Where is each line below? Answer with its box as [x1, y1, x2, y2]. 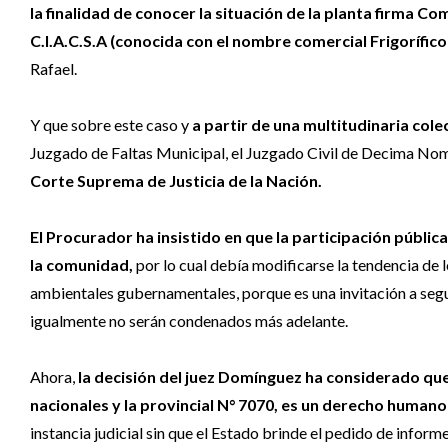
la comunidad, [30, 254, 133, 274]
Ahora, [30, 366, 78, 386]
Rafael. [30, 58, 77, 78]
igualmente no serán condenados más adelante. [30, 310, 348, 330]
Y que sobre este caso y [30, 114, 192, 134]
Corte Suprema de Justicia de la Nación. [30, 170, 322, 190]
